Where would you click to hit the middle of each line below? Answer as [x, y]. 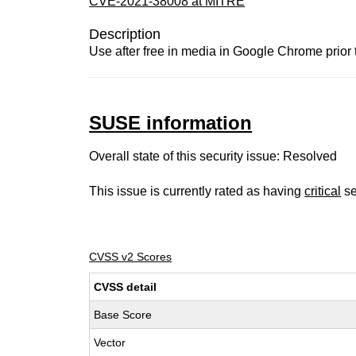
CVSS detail [126, 287]
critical [323, 191]
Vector [110, 342]
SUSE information [171, 123]
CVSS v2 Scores [131, 257]
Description [125, 34]
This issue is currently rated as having [197, 191]
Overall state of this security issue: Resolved [213, 156]
